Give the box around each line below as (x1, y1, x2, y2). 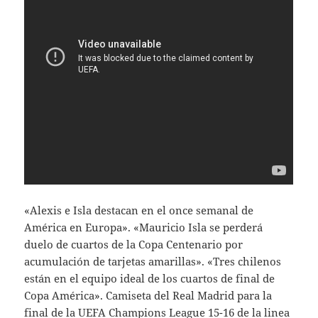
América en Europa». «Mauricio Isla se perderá (24, 220, 263, 235)
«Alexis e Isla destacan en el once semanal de (24, 203, 254, 218)
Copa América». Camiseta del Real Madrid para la (24, 288, 273, 303)
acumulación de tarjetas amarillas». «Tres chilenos (24, 254, 282, 269)
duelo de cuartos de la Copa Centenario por (24, 237, 243, 252)
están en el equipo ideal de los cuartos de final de (24, 271, 275, 286)
